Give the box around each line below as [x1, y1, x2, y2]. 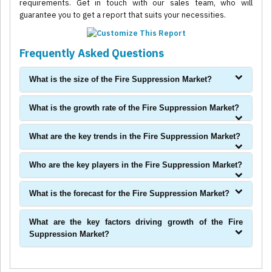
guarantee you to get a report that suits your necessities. [19, 10, 226, 21]
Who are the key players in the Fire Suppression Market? [29, 160, 242, 170]
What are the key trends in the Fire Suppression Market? [29, 132, 240, 141]
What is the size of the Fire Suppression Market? [29, 75, 212, 84]
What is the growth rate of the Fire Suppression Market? [29, 103, 239, 113]
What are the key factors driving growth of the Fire [29, 217, 243, 227]
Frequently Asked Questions [19, 46, 164, 61]
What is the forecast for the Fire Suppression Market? [29, 189, 229, 199]
